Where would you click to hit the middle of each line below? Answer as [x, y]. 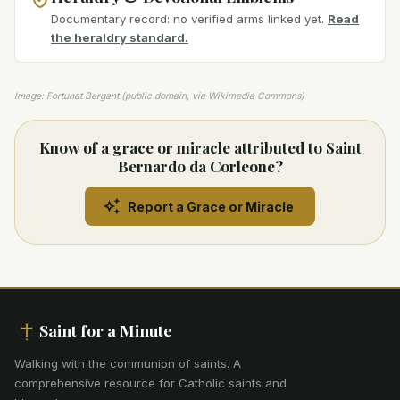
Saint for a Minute [106, 330]
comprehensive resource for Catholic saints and [150, 383]
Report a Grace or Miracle [211, 206]
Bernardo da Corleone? [200, 167]
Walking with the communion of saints [121, 364]
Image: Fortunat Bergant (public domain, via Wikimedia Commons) [159, 96]
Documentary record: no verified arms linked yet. [187, 19]
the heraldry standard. [120, 38]
